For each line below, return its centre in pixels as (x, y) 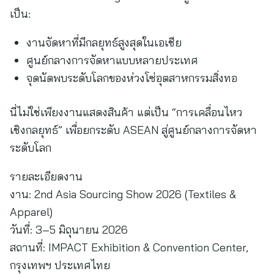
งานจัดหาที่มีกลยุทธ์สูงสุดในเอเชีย (104, 43)
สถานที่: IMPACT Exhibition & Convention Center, (129, 247)
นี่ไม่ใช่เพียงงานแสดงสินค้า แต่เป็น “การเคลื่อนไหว (126, 112)
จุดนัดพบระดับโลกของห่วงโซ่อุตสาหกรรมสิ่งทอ (132, 78)
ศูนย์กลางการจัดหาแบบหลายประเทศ (112, 60)
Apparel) (31, 212)
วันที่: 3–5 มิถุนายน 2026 (69, 230)
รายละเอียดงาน (46, 176)
